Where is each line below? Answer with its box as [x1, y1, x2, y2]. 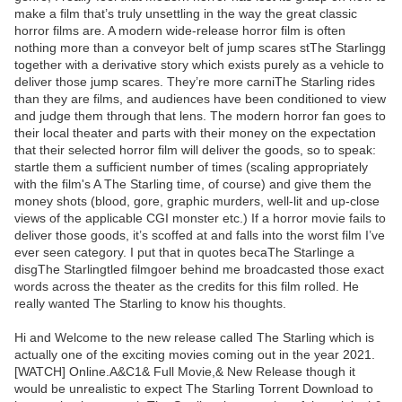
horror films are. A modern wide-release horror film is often [14, 23, 345, 39]
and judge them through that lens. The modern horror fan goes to [14, 109, 386, 124]
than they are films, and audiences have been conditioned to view [14, 92, 386, 107]
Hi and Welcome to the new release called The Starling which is [14, 330, 374, 345]
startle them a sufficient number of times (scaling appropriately [14, 160, 368, 175]
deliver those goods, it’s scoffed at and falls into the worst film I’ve [14, 228, 385, 243]
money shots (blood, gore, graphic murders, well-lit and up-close [14, 194, 380, 209]
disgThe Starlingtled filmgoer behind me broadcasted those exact [14, 262, 384, 277]
